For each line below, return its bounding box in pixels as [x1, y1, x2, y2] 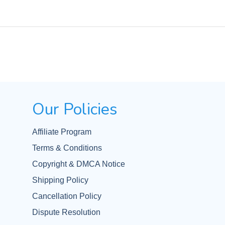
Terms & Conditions [32, 144, 102, 152]
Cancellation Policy [32, 192, 101, 200]
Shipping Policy [32, 176, 88, 184]
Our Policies [32, 98, 118, 120]
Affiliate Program [32, 128, 91, 136]
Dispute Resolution [32, 208, 100, 216]
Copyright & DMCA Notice [32, 160, 125, 168]
